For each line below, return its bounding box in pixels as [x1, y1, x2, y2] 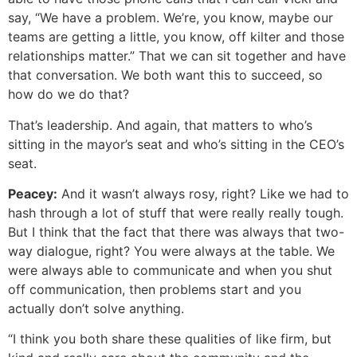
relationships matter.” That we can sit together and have [8, 48, 346, 65]
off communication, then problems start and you [8, 281, 301, 298]
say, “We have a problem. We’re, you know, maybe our [8, 10, 333, 26]
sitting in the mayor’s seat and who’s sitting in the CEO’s [8, 135, 344, 152]
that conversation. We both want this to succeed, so [8, 67, 323, 84]
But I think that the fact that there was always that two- [8, 224, 344, 241]
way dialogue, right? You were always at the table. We [8, 243, 335, 260]
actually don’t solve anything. [8, 300, 184, 317]
